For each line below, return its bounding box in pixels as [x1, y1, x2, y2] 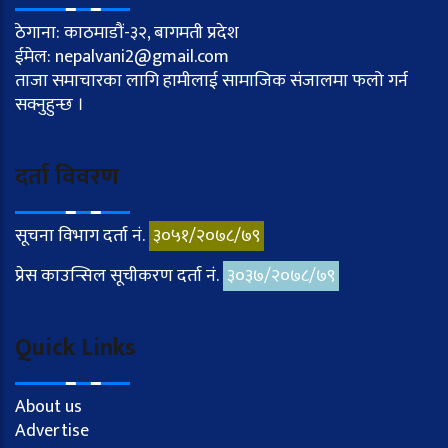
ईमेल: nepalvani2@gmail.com [15, 42, 229, 73]
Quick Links [15, 328, 136, 369]
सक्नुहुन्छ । [15, 90, 84, 121]
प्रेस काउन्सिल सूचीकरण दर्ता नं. [15, 261, 223, 292]
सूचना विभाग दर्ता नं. [15, 221, 149, 252]
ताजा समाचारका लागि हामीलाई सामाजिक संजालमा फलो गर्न [15, 66, 408, 97]
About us [15, 392, 82, 423]
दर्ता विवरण [15, 157, 119, 198]
